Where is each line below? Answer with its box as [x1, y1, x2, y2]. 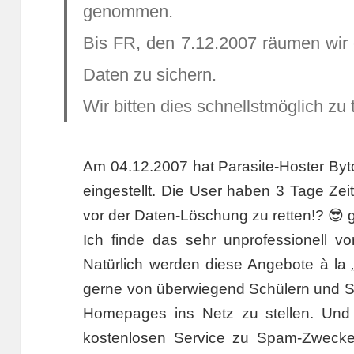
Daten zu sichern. [83, 65, 217, 85]
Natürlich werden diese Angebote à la [83, 256, 352, 273]
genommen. [83, 2, 174, 22]
